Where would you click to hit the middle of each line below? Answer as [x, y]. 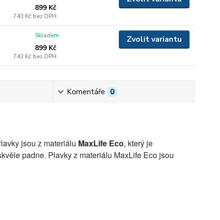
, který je [138, 143]
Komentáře [86, 92]
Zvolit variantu [154, 39]
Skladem [47, 35]
